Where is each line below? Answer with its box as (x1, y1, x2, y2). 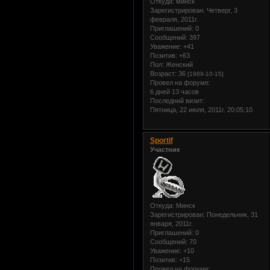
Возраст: (149, 69, 177, 77)
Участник (149, 145, 180, 153)
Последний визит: (149, 96, 204, 104)
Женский (163, 60, 193, 68)
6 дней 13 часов (149, 87, 199, 95)
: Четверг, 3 (202, 6, 237, 14)
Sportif (149, 136, 173, 145)
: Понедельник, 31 (202, 211, 258, 219)
